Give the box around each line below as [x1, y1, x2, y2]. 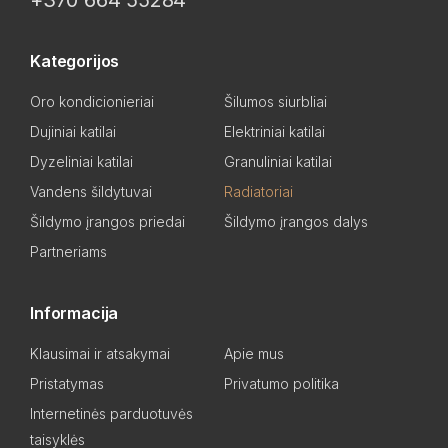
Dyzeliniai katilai [30, 153, 133, 171]
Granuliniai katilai [224, 153, 332, 171]
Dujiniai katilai [30, 123, 116, 141]
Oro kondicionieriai [30, 93, 154, 111]
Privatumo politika [224, 375, 339, 393]
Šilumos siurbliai [224, 93, 327, 111]
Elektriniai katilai [224, 123, 325, 141]
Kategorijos [30, 51, 120, 72]
